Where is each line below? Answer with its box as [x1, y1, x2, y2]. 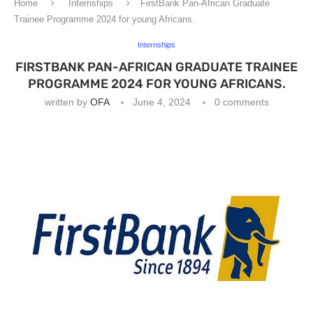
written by [44, 96, 90, 108]
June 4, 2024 [132, 96, 191, 108]
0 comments [214, 96, 269, 108]
